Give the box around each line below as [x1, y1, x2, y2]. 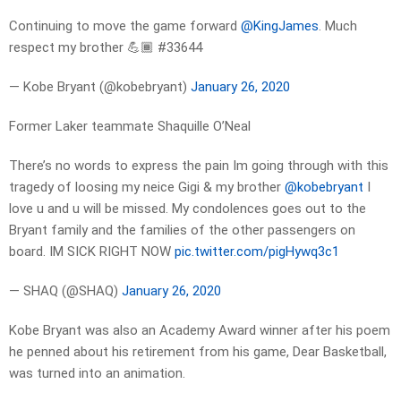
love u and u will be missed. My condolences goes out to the [9, 200, 366, 218]
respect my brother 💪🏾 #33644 [9, 39, 202, 56]
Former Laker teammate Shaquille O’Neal [9, 118, 251, 135]
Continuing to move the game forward [9, 18, 241, 35]
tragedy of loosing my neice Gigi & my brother [9, 179, 285, 196]
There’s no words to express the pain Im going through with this [9, 158, 388, 175]
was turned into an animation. [9, 365, 185, 382]
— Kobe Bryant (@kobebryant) [9, 79, 191, 96]
